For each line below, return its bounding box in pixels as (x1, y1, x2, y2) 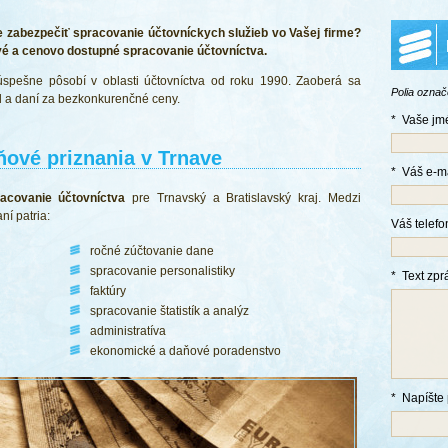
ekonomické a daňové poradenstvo (90, 344, 281, 358)
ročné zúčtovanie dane (90, 244, 214, 258)
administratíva (90, 324, 166, 338)
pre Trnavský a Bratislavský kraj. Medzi (125, 191, 361, 205)
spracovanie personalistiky (90, 264, 235, 278)
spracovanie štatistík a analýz (90, 304, 249, 318)
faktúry (90, 284, 126, 298)
